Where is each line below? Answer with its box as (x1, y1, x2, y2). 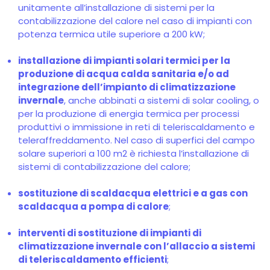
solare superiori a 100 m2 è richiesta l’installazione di (18, 147, 249, 160)
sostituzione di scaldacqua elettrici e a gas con (18, 187, 248, 199)
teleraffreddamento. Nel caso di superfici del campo (18, 134, 255, 146)
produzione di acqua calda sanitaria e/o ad (18, 67, 229, 80)
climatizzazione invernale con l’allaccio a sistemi (18, 240, 255, 253)
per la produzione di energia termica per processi (18, 107, 239, 120)
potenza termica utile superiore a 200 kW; (18, 28, 205, 40)
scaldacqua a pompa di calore (18, 200, 169, 213)
